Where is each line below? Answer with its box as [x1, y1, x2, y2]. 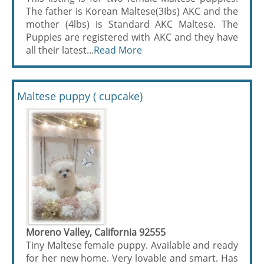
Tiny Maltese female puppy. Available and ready [26, 239, 238, 252]
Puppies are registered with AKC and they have [26, 31, 238, 44]
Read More [94, 44, 142, 57]
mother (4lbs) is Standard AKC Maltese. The [26, 18, 238, 31]
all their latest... [26, 44, 94, 57]
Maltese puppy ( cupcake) [17, 89, 143, 103]
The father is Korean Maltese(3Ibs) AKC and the [26, 5, 238, 18]
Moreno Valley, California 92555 [26, 226, 166, 239]
